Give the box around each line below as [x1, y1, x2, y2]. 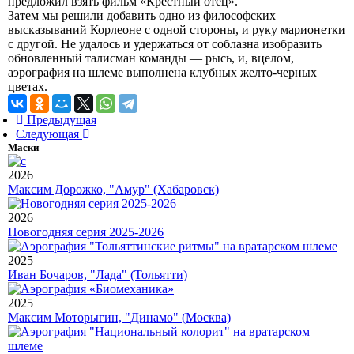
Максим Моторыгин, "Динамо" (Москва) [8, 311, 231, 324]
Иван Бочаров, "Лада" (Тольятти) [8, 268, 187, 281]
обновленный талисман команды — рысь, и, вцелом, [8, 51, 294, 65]
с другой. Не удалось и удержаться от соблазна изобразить [8, 37, 322, 51]
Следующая [16, 127, 79, 141]
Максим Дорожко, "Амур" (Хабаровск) [8, 183, 219, 196]
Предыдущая [27, 113, 96, 126]
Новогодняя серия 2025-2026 [8, 225, 164, 239]
